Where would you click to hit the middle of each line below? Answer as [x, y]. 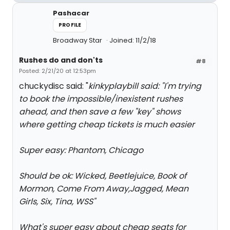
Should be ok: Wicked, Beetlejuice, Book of [103, 176]
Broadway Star [78, 40]
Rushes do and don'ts [61, 60]
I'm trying [183, 86]
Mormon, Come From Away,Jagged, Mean [104, 189]
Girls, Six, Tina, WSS [56, 202]
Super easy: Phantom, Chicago [81, 150]
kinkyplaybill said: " [126, 86]
